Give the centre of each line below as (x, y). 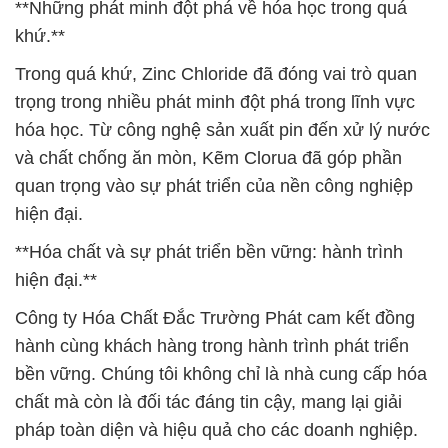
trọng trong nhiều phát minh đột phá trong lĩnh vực (215, 102)
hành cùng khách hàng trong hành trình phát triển (212, 346)
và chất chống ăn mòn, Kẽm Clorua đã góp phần (208, 158)
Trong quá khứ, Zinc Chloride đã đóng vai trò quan (216, 74)
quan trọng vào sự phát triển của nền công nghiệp (214, 186)
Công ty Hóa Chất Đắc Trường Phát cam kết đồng (215, 318)
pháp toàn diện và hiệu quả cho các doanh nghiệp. (216, 430)
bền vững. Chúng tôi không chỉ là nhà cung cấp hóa (221, 374)
